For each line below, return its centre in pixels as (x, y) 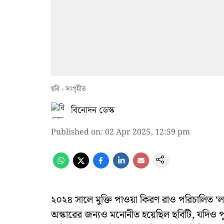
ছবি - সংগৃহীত (68, 89)
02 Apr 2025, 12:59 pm (147, 132)
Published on (76, 132)
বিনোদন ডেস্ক (93, 110)
